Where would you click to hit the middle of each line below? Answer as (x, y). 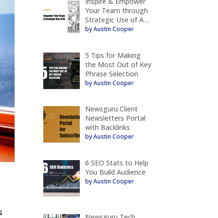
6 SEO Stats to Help (117, 163)
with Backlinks (107, 127)
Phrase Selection (111, 73)
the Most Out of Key (118, 64)
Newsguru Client (111, 109)
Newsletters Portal (115, 118)
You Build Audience (115, 172)
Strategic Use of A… (117, 19)
